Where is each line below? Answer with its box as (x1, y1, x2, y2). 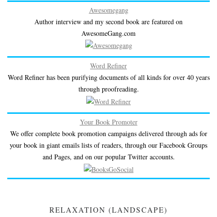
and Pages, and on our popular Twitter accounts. (42, 152, 175, 162)
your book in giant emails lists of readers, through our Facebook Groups (10, 140, 207, 150)
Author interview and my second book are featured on (34, 16, 183, 26)
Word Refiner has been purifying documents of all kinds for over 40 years (7, 73, 210, 82)
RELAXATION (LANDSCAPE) (49, 205, 168, 215)
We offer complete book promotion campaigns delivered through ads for (10, 129, 207, 139)
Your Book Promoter (79, 117, 138, 127)
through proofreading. (78, 84, 139, 94)
